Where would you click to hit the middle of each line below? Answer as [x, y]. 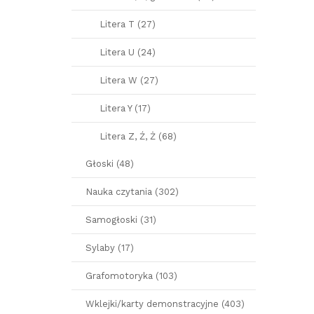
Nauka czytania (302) [132, 192]
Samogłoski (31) [121, 220]
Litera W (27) [129, 80]
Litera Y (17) [125, 108]
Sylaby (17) [110, 248]
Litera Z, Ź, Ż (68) [138, 136]
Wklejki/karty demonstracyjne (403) [165, 304]
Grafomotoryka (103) [131, 276]
